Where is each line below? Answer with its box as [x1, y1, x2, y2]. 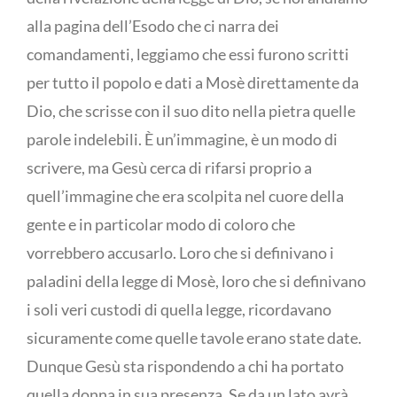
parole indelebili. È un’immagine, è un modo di [27, 129, 338, 149]
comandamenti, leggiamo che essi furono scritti [27, 44, 349, 64]
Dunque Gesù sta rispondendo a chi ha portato [27, 356, 344, 376]
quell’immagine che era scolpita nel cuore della [27, 186, 344, 206]
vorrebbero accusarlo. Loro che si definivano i [27, 243, 334, 262]
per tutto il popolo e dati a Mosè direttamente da [27, 73, 359, 92]
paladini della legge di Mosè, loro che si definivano [27, 271, 366, 291]
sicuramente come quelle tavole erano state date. [27, 328, 362, 347]
